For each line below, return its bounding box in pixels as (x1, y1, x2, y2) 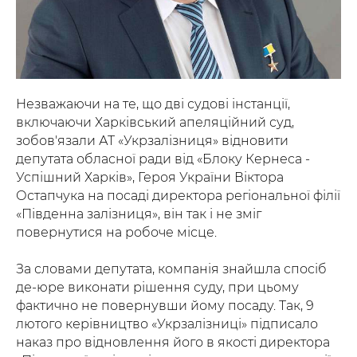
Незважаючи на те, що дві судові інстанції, (16, 96, 290, 112)
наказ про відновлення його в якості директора (16, 335, 330, 350)
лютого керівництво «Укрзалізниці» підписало (16, 316, 318, 331)
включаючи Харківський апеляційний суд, (16, 115, 294, 130)
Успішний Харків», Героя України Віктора (16, 170, 284, 185)
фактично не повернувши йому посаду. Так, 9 (16, 298, 314, 313)
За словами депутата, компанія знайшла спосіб (16, 261, 327, 277)
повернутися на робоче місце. (16, 225, 217, 240)
